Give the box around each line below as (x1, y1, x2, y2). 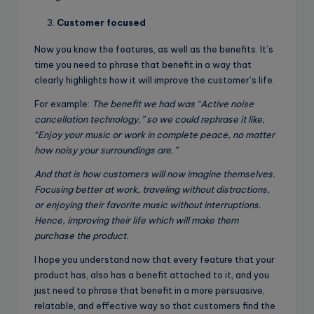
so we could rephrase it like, (146, 113, 265, 125)
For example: (34, 97, 92, 109)
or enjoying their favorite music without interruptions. (34, 198, 261, 210)
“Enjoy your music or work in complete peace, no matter (34, 128, 275, 140)
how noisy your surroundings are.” (34, 144, 177, 156)
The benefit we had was (92, 97, 195, 109)
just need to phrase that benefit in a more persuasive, (34, 284, 265, 296)
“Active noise (197, 97, 254, 109)
